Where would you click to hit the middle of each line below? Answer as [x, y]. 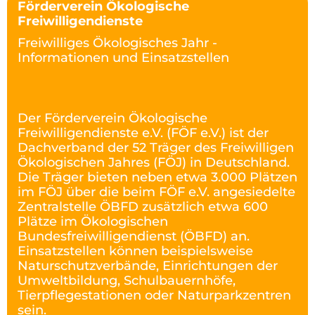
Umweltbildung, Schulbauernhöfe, [127, 281]
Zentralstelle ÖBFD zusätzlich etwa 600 [143, 207]
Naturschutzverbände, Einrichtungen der [148, 266]
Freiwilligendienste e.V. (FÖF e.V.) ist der [143, 133]
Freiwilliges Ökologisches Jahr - [117, 43]
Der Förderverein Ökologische [112, 118]
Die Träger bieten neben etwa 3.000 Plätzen [157, 178]
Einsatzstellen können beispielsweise [135, 251]
